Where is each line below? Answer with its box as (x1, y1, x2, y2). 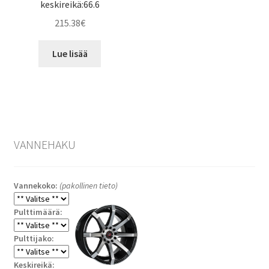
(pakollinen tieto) (59, 180, 118, 191)
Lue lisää (52, 47, 88, 59)
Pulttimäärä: (13, 206, 62, 217)
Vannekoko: (13, 180, 59, 191)
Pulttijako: (13, 232, 54, 244)
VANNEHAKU (13, 137, 76, 153)
